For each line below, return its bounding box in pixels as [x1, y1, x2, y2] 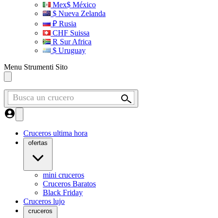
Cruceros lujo [23, 197, 65, 205]
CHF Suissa [51, 29, 90, 37]
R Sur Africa [51, 37, 91, 46]
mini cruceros [43, 171, 84, 179]
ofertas [28, 139, 48, 146]
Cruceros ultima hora [23, 129, 88, 137]
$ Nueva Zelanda [51, 9, 106, 18]
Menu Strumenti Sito [4, 63, 68, 71]
